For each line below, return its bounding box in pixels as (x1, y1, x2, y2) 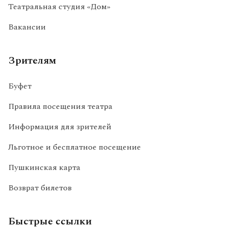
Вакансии (8, 20, 46, 33)
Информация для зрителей (8, 120, 111, 133)
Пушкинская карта (8, 161, 80, 174)
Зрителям (8, 52, 56, 68)
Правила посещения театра (8, 100, 112, 112)
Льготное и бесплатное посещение (8, 140, 141, 153)
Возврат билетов (8, 181, 72, 194)
